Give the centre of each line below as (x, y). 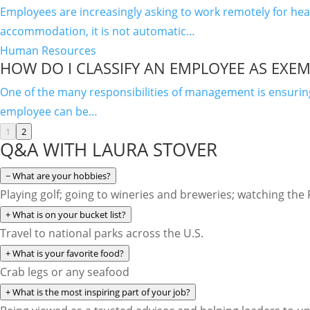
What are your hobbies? (62, 176)
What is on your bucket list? (69, 215)
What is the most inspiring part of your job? (101, 292)
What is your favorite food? (68, 253)
